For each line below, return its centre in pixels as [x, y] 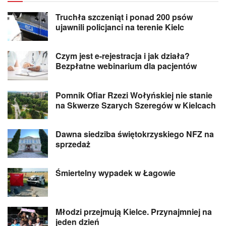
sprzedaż [73, 144]
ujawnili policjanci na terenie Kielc [120, 27]
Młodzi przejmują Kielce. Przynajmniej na [134, 212]
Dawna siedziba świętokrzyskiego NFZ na [135, 134]
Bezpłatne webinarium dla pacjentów [126, 66]
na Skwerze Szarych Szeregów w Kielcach [136, 105]
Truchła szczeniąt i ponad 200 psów [124, 17]
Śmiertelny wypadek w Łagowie [116, 173]
